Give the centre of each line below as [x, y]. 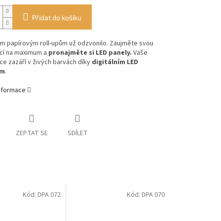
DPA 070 [153, 195]
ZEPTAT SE [32, 133]
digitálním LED [114, 62]
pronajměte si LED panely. [89, 53]
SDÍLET [77, 133]
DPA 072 [49, 195]
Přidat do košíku [56, 18]
